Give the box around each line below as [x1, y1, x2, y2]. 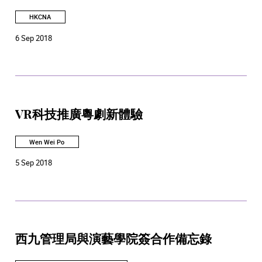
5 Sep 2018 [15, 157, 52, 168]
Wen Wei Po [29, 137, 65, 146]
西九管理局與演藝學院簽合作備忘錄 [15, 234, 212, 246]
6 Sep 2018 [15, 32, 52, 43]
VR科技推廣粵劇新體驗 [15, 109, 143, 121]
